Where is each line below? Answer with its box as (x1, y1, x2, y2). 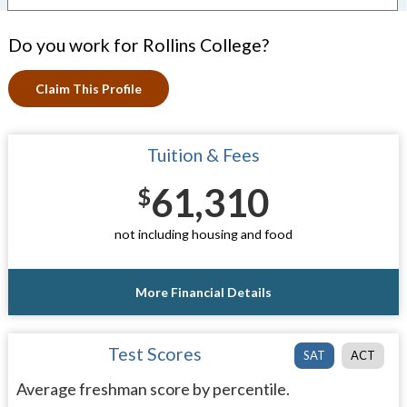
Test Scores (108, 342, 203, 364)
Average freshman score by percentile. (15, 378, 290, 399)
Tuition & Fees (146, 144, 260, 165)
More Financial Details (134, 283, 272, 300)
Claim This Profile (35, 81, 142, 96)
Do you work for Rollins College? (7, 35, 269, 55)
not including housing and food (114, 226, 293, 242)
